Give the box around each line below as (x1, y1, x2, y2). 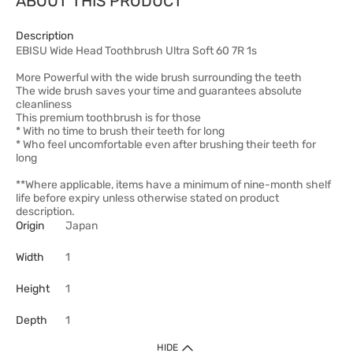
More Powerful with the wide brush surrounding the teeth (16, 71, 302, 84)
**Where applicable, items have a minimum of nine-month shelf (16, 178, 331, 191)
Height (16, 282, 50, 295)
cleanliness (16, 98, 72, 111)
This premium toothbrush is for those (16, 111, 201, 124)
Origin (16, 219, 44, 232)
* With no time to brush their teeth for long (16, 124, 225, 138)
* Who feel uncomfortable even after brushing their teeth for (16, 138, 316, 151)
